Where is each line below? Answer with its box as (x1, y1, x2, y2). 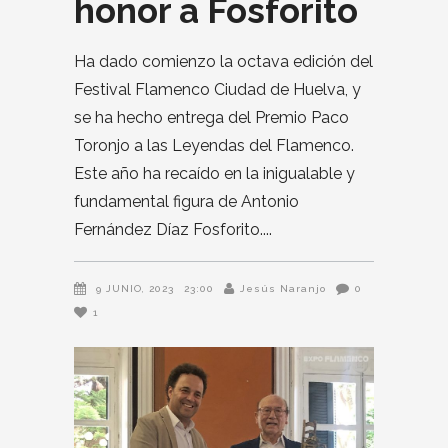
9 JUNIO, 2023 (96, 283, 174, 294)
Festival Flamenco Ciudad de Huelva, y (74, 80, 361, 99)
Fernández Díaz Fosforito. (74, 220, 263, 239)
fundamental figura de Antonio (74, 192, 299, 211)
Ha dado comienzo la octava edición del (74, 52, 373, 71)
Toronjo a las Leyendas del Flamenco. (74, 136, 354, 155)
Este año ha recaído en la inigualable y (74, 164, 355, 183)
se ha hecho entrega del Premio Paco (74, 108, 349, 127)
